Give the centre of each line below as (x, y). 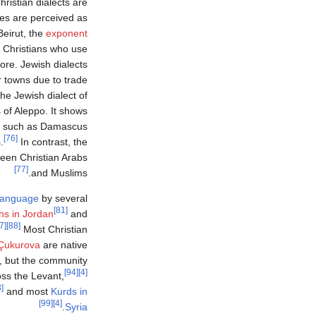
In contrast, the (53, 141)
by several (63, 198)
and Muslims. (59, 172)
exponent (67, 33)
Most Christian (54, 229)
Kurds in (69, 291)
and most (27, 291)
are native (64, 244)
